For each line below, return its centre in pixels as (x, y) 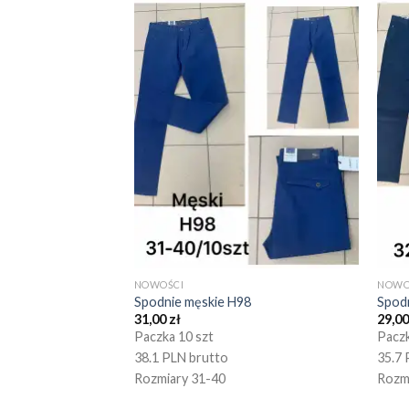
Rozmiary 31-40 (179, 379)
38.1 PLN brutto (181, 358)
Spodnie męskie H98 (192, 301)
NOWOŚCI (159, 284)
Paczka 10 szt (173, 337)
